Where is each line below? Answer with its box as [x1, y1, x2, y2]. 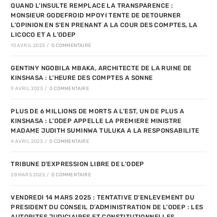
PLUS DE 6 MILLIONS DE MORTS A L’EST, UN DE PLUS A [11, 108, 185, 115]
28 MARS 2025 [11, 172, 45, 178]
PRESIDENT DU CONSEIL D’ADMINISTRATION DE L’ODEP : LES [11, 203, 203, 211]
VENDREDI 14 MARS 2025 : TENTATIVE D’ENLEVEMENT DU [11, 194, 195, 201]
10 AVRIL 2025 [11, 43, 46, 49]
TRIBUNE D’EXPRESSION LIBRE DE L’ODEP [11, 160, 144, 168]
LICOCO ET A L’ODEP [11, 31, 76, 39]
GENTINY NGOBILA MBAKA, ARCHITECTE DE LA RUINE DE [11, 64, 192, 72]
